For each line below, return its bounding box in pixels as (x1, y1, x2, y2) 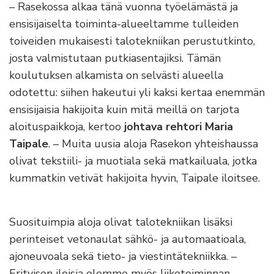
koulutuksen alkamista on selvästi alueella (9, 68, 223, 83)
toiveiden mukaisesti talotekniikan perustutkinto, (9, 34, 255, 49)
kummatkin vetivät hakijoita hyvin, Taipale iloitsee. (9, 171, 260, 186)
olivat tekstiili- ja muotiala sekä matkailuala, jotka (9, 154, 257, 169)
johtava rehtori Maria (124, 119, 233, 135)
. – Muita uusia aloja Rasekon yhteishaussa (48, 136, 258, 152)
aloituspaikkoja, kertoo (9, 119, 124, 135)
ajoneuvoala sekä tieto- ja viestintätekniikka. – (9, 249, 237, 264)
